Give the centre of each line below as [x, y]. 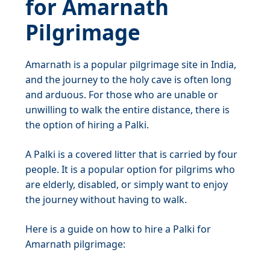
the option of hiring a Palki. [87, 125]
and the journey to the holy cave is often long [128, 80]
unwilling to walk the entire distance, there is [127, 110]
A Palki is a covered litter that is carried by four [131, 154]
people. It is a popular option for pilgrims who [130, 169]
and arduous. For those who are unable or [122, 95]
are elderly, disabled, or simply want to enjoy [127, 184]
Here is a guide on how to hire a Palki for [118, 229]
